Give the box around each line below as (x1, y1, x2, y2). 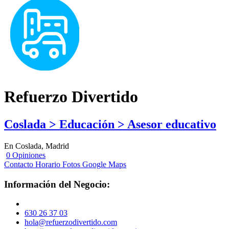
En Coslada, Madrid (4, 141, 69, 150)
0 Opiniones (6, 150, 45, 159)
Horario (35, 159, 60, 169)
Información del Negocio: (4, 178, 110, 190)
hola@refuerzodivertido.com (25, 218, 117, 227)
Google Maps (82, 159, 126, 169)
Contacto (4, 159, 33, 169)
